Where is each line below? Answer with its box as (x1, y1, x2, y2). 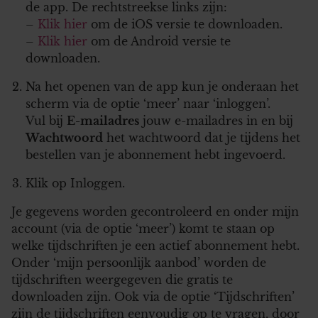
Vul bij (26, 113, 67, 128)
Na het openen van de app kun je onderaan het (26, 79, 299, 94)
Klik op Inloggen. (26, 175, 125, 190)
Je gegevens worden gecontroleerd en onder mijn (11, 204, 299, 219)
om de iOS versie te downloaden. (87, 16, 283, 31)
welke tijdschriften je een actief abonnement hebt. (11, 238, 300, 253)
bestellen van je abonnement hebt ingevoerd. (26, 147, 285, 162)
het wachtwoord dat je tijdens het (103, 130, 300, 145)
